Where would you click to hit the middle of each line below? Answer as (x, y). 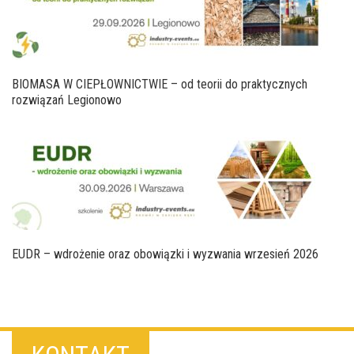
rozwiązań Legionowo (67, 100)
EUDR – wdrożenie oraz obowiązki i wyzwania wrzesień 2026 (165, 254)
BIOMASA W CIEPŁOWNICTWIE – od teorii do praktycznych (160, 84)
